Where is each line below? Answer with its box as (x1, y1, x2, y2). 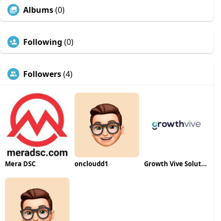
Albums (23, 4, 53, 15)
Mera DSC (5, 159, 36, 168)
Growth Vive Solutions (201, 159, 207, 168)
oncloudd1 (74, 159, 108, 168)
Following (23, 37, 62, 47)
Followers (23, 69, 61, 79)
